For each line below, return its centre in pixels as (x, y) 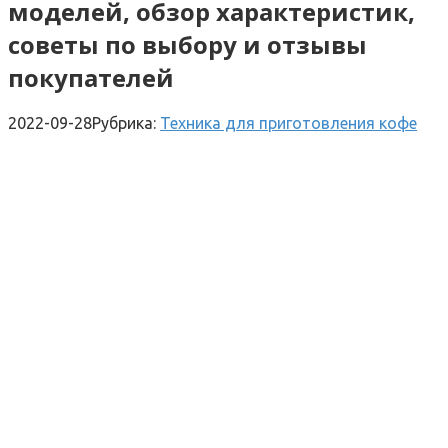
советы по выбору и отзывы (187, 44)
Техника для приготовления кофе (288, 122)
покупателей (91, 77)
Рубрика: (124, 122)
